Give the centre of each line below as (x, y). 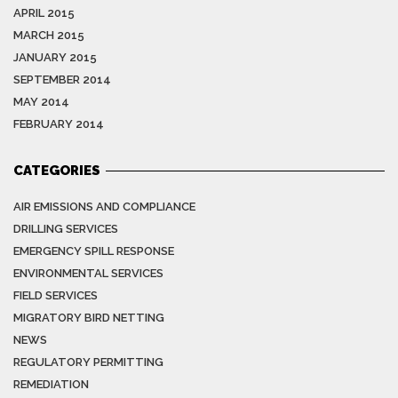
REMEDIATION (51, 385)
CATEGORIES (57, 171)
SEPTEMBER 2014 (62, 80)
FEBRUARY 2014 (59, 124)
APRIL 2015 (44, 13)
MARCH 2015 (49, 36)
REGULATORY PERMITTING (88, 362)
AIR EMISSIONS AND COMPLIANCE (104, 207)
